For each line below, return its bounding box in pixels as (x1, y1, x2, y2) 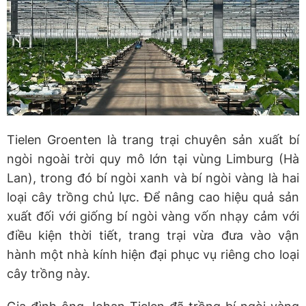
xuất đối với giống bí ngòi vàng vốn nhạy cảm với (7, 208, 299, 223)
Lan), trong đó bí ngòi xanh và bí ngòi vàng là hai (7, 170, 299, 185)
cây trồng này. (7, 266, 90, 281)
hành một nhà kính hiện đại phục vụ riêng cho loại (7, 247, 299, 262)
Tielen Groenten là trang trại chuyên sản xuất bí (7, 132, 299, 147)
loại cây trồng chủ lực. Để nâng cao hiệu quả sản (7, 189, 299, 204)
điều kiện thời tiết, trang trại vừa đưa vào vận (7, 227, 299, 242)
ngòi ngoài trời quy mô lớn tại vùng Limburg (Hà (7, 151, 299, 166)
